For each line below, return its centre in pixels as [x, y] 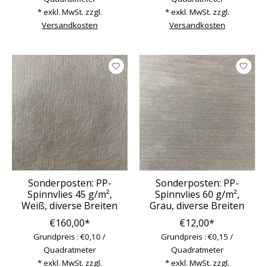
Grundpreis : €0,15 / [197, 236]
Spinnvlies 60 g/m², [197, 194]
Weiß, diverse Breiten [70, 205]
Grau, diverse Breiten [197, 205]
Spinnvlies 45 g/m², [69, 194]
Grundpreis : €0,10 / [70, 236]
